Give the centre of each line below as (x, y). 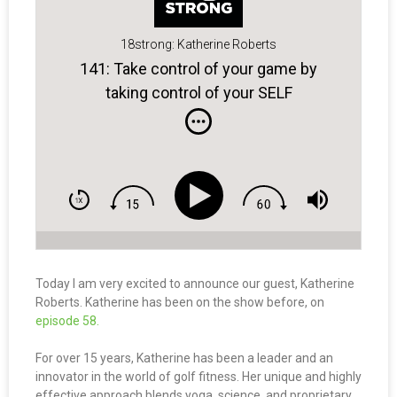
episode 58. (67, 321)
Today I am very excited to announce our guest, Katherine (195, 284)
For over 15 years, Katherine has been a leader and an (184, 358)
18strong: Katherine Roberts (198, 45)
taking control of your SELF (198, 92)
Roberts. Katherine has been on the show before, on (180, 303)
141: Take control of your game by (198, 68)
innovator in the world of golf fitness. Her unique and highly (198, 377)
